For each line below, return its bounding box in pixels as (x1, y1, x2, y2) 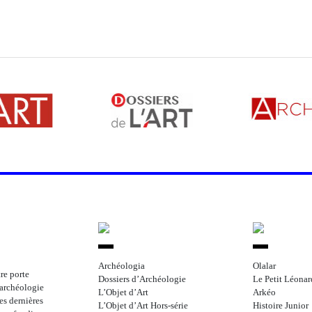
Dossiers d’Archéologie (98, 274, 186, 284)
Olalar (252, 260, 276, 271)
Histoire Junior (252, 300, 309, 311)
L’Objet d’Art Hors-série (98, 300, 188, 311)
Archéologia (98, 260, 145, 271)
